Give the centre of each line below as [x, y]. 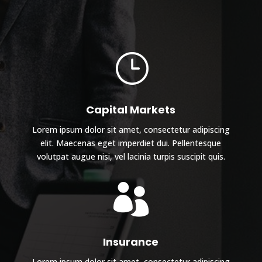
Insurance [131, 242]
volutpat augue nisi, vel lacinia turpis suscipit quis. [131, 157]
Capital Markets [131, 110]
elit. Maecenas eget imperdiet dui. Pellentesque [131, 143]
